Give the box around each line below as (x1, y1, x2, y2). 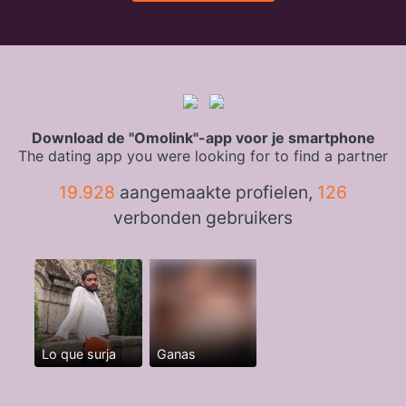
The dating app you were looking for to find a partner (18, 147, 388, 166)
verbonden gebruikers (113, 207, 293, 229)
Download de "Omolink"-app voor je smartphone (31, 129, 375, 148)
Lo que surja (41, 346, 116, 362)
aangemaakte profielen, (115, 181, 317, 204)
